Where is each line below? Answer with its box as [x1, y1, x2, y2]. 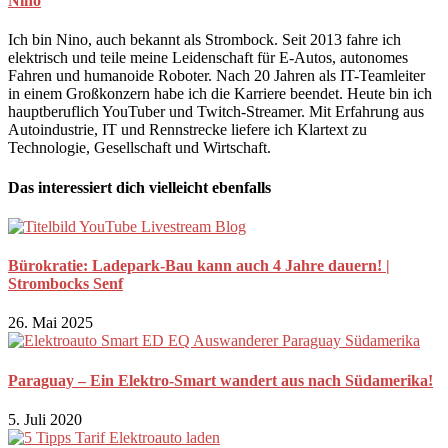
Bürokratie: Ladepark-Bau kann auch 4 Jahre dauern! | [8, 257, 390, 275]
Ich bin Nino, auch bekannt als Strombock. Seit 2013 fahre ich [8, 31, 401, 49]
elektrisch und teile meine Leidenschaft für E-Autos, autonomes [8, 49, 408, 67]
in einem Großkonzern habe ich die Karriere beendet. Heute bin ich [8, 85, 432, 103]
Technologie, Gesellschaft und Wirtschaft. [8, 139, 271, 157]
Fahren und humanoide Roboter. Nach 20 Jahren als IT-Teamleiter [8, 67, 425, 85]
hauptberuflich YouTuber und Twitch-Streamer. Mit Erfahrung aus [8, 103, 424, 121]
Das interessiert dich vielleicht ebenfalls [8, 178, 271, 196]
